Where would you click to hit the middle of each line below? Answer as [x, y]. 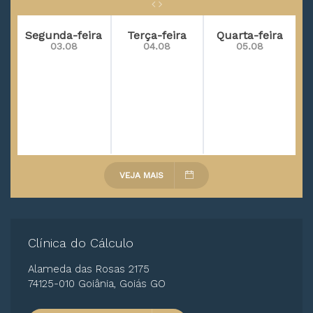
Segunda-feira [64, 35]
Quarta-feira [250, 35]
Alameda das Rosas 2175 [89, 269]
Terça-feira [157, 35]
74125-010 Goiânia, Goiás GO [97, 284]
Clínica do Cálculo [81, 243]
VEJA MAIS [141, 175]
